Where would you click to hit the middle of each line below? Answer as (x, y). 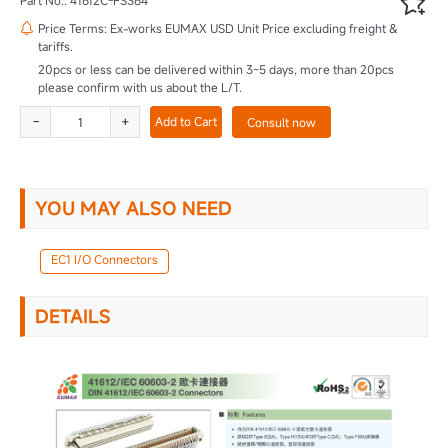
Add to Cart (186, 121)
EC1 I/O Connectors (104, 259)
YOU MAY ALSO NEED (133, 208)
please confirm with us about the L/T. (140, 87)
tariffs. (55, 46)
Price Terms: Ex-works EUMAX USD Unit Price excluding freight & (218, 28)
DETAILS (73, 316)
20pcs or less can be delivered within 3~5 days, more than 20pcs (216, 69)
